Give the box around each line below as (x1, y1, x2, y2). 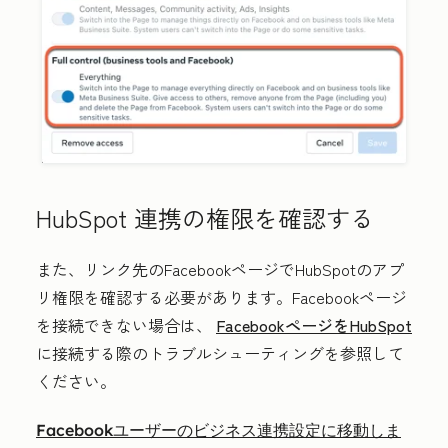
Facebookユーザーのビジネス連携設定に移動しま (36, 419, 401, 440)
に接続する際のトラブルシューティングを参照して (36, 340, 404, 365)
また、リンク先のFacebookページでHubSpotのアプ (36, 256, 404, 281)
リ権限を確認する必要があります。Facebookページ (36, 284, 407, 309)
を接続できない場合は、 (36, 312, 216, 337)
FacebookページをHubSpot (216, 312, 412, 337)
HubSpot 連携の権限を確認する (36, 199, 381, 235)
